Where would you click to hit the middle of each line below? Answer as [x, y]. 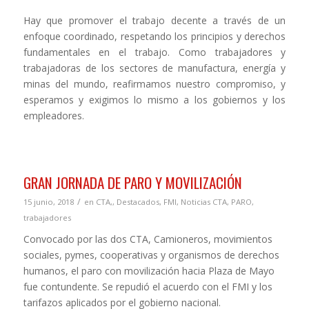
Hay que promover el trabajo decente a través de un [154, 21]
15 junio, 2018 [48, 202]
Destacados [138, 202]
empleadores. [53, 116]
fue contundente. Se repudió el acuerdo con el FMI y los [148, 287]
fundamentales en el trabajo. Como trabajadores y [154, 52]
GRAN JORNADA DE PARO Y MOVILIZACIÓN [132, 183]
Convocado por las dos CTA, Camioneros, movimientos [148, 239]
